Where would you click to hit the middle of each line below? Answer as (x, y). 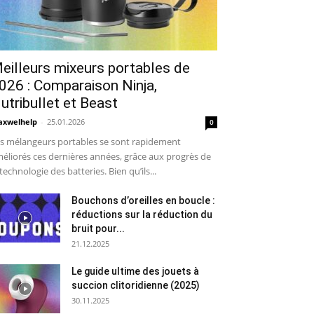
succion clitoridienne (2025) (136, 285)
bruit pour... (98, 228)
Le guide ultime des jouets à (135, 271)
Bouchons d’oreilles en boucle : (143, 200)
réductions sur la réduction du (142, 214)
